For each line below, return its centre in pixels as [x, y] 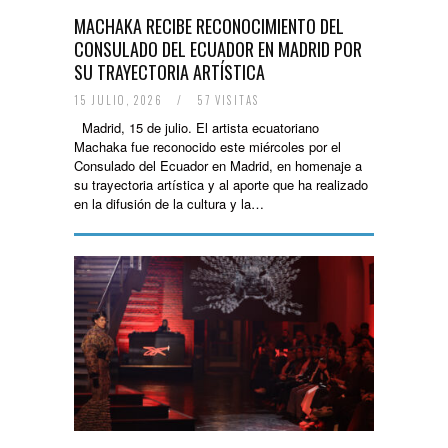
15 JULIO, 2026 [120, 100]
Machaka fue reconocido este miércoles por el [207, 146]
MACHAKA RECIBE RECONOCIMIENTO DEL [209, 26]
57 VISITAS [226, 100]
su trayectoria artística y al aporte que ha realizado [221, 184]
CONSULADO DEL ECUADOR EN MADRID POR [218, 49]
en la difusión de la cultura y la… [169, 203]
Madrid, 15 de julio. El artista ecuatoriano [196, 127]
